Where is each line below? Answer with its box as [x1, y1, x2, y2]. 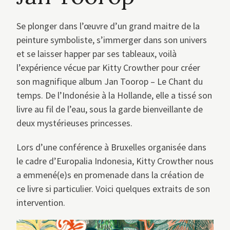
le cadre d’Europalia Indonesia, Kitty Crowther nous [16, 155, 214, 167]
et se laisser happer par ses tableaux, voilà [16, 48, 177, 60]
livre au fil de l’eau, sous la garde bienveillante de [16, 103, 203, 116]
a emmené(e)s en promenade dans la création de [16, 169, 204, 181]
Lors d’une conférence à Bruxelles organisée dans [16, 141, 206, 154]
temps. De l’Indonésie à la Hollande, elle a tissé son [16, 89, 212, 102]
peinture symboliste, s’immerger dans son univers [16, 34, 207, 46]
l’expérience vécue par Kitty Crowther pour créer [16, 62, 200, 74]
